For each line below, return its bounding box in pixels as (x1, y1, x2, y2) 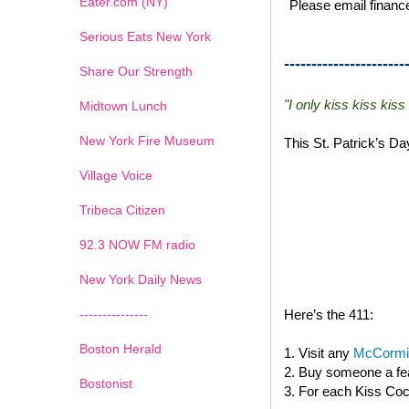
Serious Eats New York (79, 28, 211, 44)
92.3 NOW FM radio (79, 236, 195, 252)
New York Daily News (79, 271, 202, 287)
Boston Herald (79, 341, 162, 356)
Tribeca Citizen (79, 202, 165, 217)
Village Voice (79, 167, 152, 183)
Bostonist (79, 375, 132, 391)
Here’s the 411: (284, 306, 373, 322)
